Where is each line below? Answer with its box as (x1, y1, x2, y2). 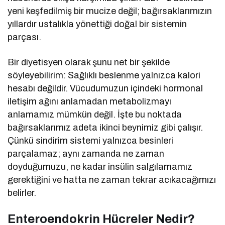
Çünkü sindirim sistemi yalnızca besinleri (8, 136, 174, 146)
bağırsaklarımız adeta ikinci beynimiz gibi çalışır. (8, 123, 203, 133)
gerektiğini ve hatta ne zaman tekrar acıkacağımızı (8, 175, 216, 185)
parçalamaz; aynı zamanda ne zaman (8, 149, 165, 159)
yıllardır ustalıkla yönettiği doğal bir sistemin (8, 19, 187, 30)
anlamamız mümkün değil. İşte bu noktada (8, 109, 182, 120)
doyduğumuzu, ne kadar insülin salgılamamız (8, 162, 193, 172)
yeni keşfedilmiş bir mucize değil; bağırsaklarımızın (8, 6, 212, 17)
